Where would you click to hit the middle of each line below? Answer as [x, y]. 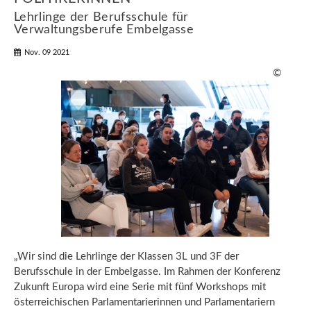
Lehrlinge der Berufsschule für [101, 17]
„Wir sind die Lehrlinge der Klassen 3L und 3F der [126, 257]
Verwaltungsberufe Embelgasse [104, 30]
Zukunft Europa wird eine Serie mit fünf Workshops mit [140, 287]
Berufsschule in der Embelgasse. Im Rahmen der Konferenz [147, 272]
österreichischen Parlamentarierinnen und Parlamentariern [144, 302]
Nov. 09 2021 [47, 52]
